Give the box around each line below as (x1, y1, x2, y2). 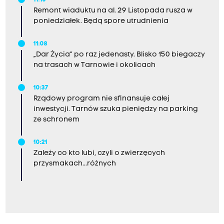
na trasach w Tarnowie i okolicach (33, 61, 155, 69)
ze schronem (33, 116, 79, 123)
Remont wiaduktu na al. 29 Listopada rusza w (33, 7, 192, 14)
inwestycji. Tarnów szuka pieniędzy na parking (33, 105, 198, 113)
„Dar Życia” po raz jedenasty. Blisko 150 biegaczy (33, 51, 205, 58)
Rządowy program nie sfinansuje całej (33, 95, 169, 102)
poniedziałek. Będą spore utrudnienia (33, 17, 168, 25)
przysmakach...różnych (33, 160, 116, 167)
